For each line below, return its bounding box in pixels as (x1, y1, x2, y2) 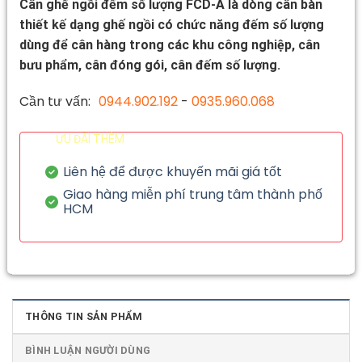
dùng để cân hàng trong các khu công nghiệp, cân (19, 36, 320, 53)
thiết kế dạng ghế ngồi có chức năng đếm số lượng (19, 16, 324, 32)
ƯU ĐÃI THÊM (56, 132, 124, 145)
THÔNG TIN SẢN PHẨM (25, 309, 143, 322)
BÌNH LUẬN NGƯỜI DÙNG (25, 343, 151, 356)
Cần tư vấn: (19, 91, 90, 111)
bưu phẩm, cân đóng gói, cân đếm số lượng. (19, 57, 280, 73)
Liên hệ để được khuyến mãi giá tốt (62, 162, 282, 181)
